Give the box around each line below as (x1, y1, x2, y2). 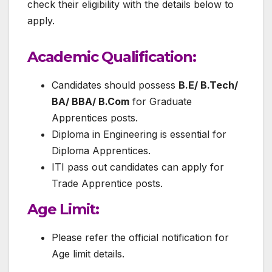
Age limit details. (52, 247, 124, 260)
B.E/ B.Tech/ (178, 79, 238, 92)
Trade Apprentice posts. (52, 177, 163, 190)
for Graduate (129, 95, 192, 108)
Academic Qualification (27, 48, 192, 66)
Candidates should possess (52, 79, 178, 92)
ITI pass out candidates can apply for (52, 161, 224, 174)
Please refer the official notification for (52, 231, 229, 243)
